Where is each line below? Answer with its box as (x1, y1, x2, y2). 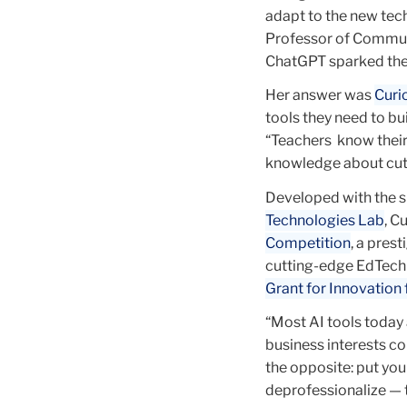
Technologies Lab (265, 211, 384, 229)
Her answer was (265, 86, 374, 104)
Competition (265, 233, 351, 252)
